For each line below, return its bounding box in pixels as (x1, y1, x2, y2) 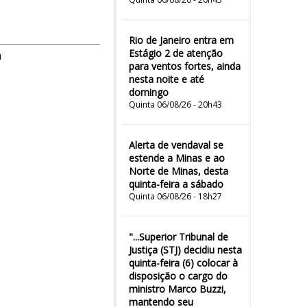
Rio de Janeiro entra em (129, 34, 234, 47)
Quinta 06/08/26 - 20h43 (129, 99, 222, 110)
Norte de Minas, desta (129, 164, 228, 177)
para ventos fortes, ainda (129, 60, 241, 73)
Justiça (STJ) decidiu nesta (129, 243, 242, 256)
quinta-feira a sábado (129, 177, 223, 191)
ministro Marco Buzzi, (129, 282, 226, 295)
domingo (129, 86, 169, 99)
